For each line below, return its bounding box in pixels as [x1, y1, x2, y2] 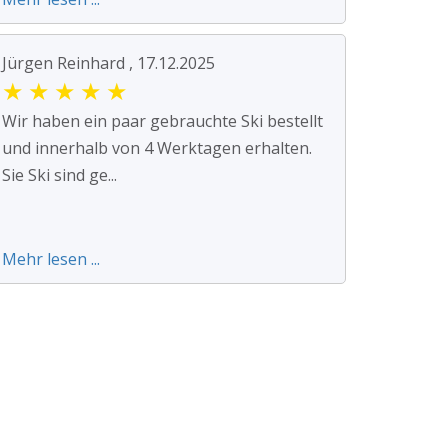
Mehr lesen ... [2, 248, 100, 271]
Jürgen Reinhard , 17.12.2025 [2, 52, 215, 75]
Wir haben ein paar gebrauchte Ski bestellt [2, 110, 323, 133]
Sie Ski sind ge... [2, 164, 117, 187]
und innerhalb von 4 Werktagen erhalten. [2, 137, 312, 160]
